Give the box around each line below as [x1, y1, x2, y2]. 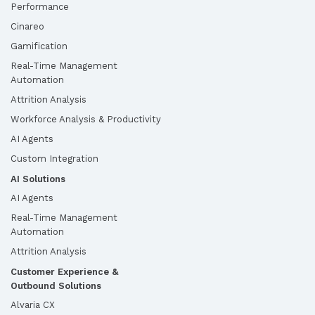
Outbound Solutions [11, 280, 101, 291]
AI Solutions [11, 173, 65, 184]
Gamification [11, 40, 67, 51]
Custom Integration [11, 153, 98, 164]
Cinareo [11, 20, 44, 32]
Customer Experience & [11, 266, 118, 277]
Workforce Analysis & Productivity [11, 113, 161, 124]
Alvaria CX [11, 299, 55, 310]
